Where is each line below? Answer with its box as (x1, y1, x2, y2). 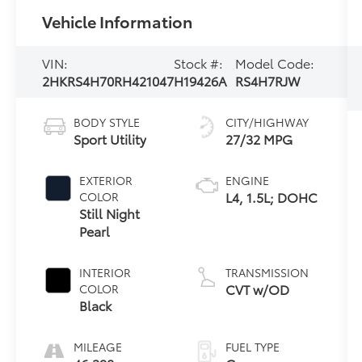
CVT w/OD (225, 279, 289, 298)
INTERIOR (79, 263, 132, 280)
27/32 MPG (225, 128, 293, 148)
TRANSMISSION (225, 263, 309, 280)
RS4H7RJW (235, 71, 301, 90)
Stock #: (174, 53, 224, 72)
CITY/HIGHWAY (225, 113, 309, 130)
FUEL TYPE (225, 338, 280, 355)
